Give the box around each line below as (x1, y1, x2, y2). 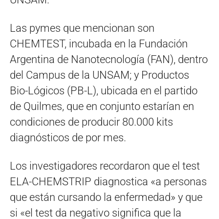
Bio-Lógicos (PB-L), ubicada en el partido (10, 84, 197, 97)
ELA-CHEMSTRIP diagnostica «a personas (10, 175, 207, 188)
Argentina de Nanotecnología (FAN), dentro (10, 53, 208, 66)
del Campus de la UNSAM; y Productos (10, 68, 189, 81)
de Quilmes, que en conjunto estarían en (10, 100, 194, 112)
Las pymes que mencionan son (10, 22, 154, 34)
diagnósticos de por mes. (10, 131, 126, 144)
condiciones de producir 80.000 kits (10, 115, 173, 128)
